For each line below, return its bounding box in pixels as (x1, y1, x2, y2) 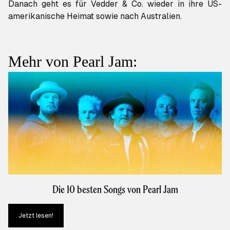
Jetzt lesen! (18, 212, 53, 220)
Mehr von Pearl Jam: (8, 53, 137, 70)
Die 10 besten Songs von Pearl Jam (52, 182, 178, 197)
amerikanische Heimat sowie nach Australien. (8, 11, 182, 22)
